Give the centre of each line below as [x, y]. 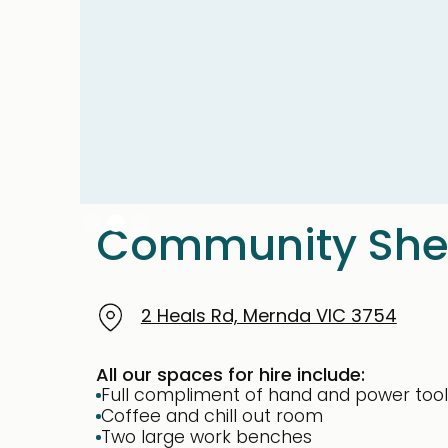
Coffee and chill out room [211, 415]
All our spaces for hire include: [230, 374]
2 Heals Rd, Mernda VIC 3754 [268, 316]
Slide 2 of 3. [129, 213]
